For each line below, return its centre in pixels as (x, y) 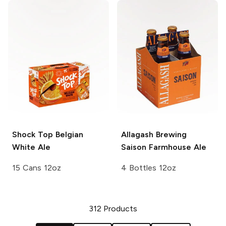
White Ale (31, 147)
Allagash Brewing (154, 135)
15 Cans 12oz (37, 168)
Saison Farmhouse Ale (164, 147)
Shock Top (33, 135)
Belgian (68, 135)
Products (121, 209)
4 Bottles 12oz (149, 168)
